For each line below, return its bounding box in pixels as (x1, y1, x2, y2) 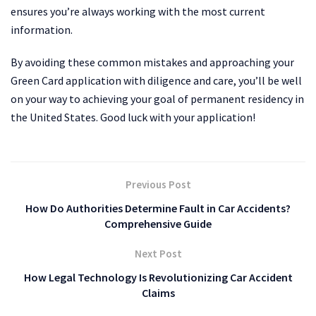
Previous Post (125, 177, 191, 191)
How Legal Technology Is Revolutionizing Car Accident (23, 269, 293, 284)
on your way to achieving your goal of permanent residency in (11, 91, 304, 106)
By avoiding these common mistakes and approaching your (11, 54, 294, 69)
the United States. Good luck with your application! (11, 109, 255, 124)
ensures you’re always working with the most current (11, 4, 265, 18)
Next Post (134, 246, 182, 260)
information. (11, 22, 73, 37)
